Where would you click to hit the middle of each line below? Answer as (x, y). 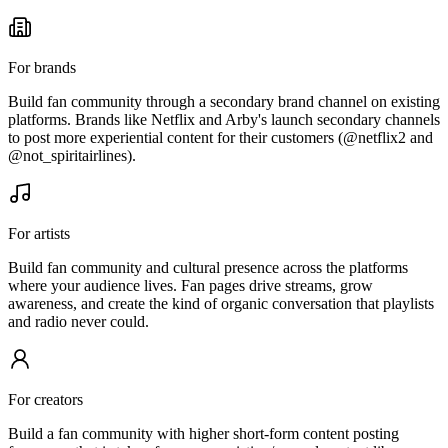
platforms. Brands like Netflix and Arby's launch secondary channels (224, 120)
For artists (39, 234)
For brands (42, 68)
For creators (45, 400)
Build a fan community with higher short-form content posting (203, 434)
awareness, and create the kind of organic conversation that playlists (221, 304)
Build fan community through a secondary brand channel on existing (224, 102)
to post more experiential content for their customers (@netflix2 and (220, 138)
